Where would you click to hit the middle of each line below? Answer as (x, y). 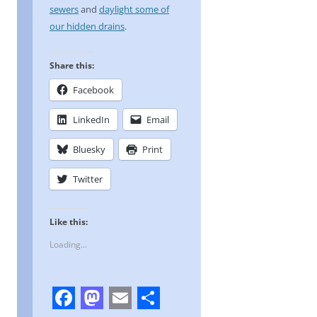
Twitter (88, 179)
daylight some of (134, 9)
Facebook (93, 90)
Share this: (72, 65)
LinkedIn (91, 120)
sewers (64, 9)
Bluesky (89, 149)
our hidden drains (87, 26)
